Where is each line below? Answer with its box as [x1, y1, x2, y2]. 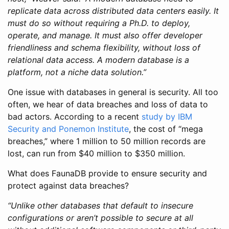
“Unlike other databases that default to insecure [8, 200, 193, 211]
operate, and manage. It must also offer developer [8, 30, 202, 40]
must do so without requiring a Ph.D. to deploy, [8, 17, 190, 28]
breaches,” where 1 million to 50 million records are [8, 135, 205, 146]
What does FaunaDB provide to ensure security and [8, 168, 207, 178]
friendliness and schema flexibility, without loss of [8, 42, 200, 53]
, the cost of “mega [129, 123, 203, 134]
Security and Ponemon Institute [8, 123, 129, 134]
